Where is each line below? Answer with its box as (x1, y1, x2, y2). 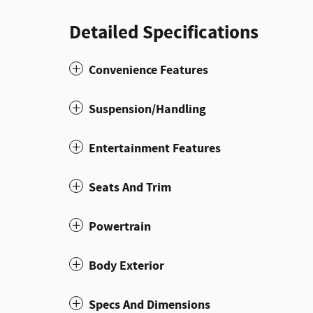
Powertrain (89, 217, 151, 235)
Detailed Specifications (69, 20, 259, 45)
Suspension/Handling (89, 100, 206, 118)
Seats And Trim (89, 178, 171, 196)
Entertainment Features (89, 139, 221, 157)
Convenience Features (89, 61, 208, 79)
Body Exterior (89, 256, 164, 275)
